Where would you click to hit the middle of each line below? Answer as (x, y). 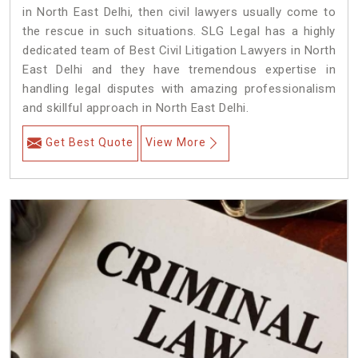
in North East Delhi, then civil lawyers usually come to (179, 12)
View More (176, 143)
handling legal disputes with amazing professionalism (179, 89)
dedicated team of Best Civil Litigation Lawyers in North (179, 51)
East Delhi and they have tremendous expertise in (179, 70)
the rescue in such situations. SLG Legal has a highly (179, 32)
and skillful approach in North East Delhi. (135, 108)
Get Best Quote (89, 143)
